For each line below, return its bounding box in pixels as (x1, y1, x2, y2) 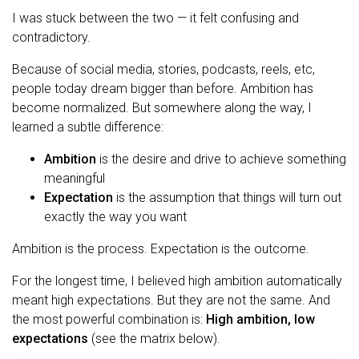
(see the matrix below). (88, 331, 220, 346)
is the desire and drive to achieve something (96, 151, 346, 167)
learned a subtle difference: (12, 119, 163, 135)
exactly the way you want (44, 209, 187, 224)
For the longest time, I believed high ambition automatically (12, 273, 342, 288)
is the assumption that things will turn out (113, 190, 341, 205)
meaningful (44, 171, 105, 186)
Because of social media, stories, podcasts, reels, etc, (12, 62, 315, 77)
